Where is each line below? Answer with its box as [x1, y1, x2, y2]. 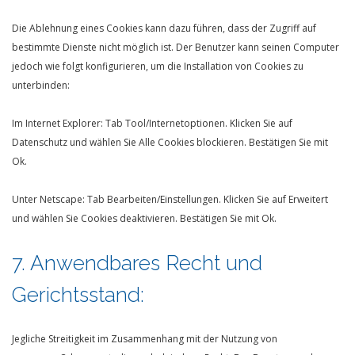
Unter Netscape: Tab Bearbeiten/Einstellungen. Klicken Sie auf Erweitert [12, 193, 328, 206]
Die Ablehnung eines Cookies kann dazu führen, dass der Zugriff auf [12, 21, 316, 35]
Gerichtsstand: [12, 283, 144, 307]
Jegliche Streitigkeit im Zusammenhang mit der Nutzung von [12, 332, 277, 345]
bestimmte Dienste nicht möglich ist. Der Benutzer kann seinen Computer [12, 40, 339, 54]
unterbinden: [12, 78, 70, 92]
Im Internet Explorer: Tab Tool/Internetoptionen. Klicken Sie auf [12, 116, 292, 130]
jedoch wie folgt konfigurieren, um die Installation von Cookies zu [12, 59, 303, 73]
